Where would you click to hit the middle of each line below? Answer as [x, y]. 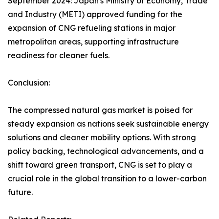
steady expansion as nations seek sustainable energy [108, 124]
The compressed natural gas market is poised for [100, 110]
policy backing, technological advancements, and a [106, 151]
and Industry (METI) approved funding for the [95, 14]
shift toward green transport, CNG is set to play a [100, 165]
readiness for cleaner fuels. [59, 55]
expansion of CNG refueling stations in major [92, 28]
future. [20, 192]
